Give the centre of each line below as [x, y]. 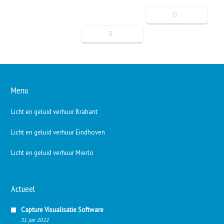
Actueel [23, 189]
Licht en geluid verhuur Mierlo [52, 153]
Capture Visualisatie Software [62, 210]
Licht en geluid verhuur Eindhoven [58, 132]
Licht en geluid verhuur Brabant [54, 112]
